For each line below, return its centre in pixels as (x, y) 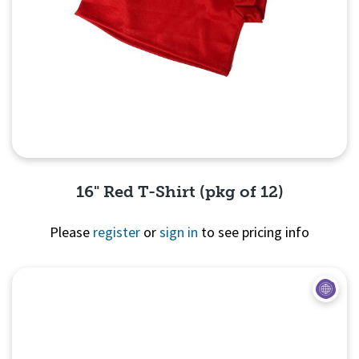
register (117, 232)
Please (71, 232)
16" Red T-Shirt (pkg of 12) (179, 192)
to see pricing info (254, 232)
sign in (179, 232)
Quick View (179, 288)
